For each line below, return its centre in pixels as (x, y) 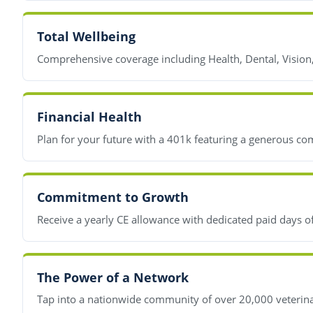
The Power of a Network (113, 277)
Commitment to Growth (113, 197)
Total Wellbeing (86, 37)
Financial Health (89, 117)
